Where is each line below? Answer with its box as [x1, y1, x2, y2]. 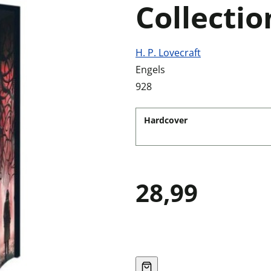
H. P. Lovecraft [135, 46, 201, 59]
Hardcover [144, 114, 188, 126]
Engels [135, 63, 165, 76]
